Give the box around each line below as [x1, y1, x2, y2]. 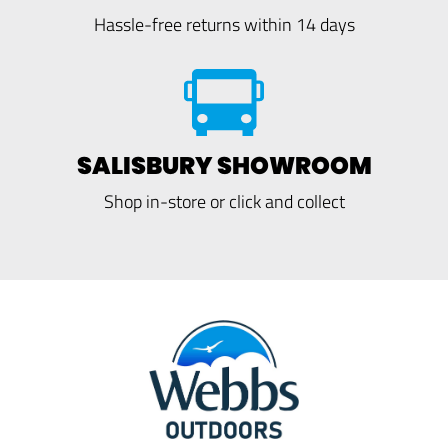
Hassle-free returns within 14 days [93, 12, 355, 37]
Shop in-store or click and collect [103, 188, 345, 213]
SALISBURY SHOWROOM [76, 148, 372, 182]
